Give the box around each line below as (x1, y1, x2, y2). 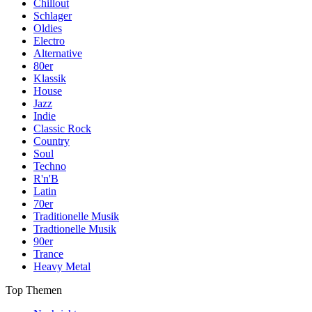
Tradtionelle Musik (33, 223, 116, 235)
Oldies (33, 22, 62, 35)
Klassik (33, 72, 66, 85)
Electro (33, 35, 65, 47)
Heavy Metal (33, 260, 91, 273)
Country (33, 135, 70, 148)
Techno (33, 160, 66, 173)
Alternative (33, 47, 82, 60)
